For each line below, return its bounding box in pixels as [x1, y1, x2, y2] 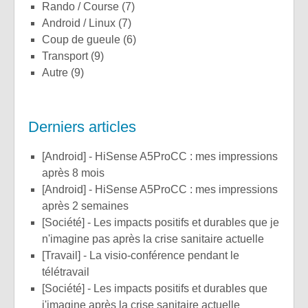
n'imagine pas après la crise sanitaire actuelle [42, 232, 264, 245]
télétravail [42, 265, 89, 278]
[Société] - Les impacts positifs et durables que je [42, 216, 52, 228]
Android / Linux [49, 16, 115, 29]
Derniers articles [28, 118, 136, 135]
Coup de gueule [50, 33, 120, 45]
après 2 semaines [42, 199, 129, 212]
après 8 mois [42, 166, 104, 179]
